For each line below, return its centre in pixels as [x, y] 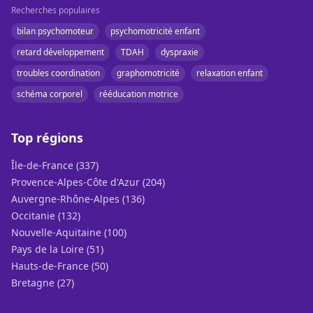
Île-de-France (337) [55, 165]
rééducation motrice [139, 94]
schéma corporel [50, 94]
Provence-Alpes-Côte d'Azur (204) [88, 182]
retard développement [60, 52]
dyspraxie [180, 52]
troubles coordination [58, 73]
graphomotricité [148, 73]
